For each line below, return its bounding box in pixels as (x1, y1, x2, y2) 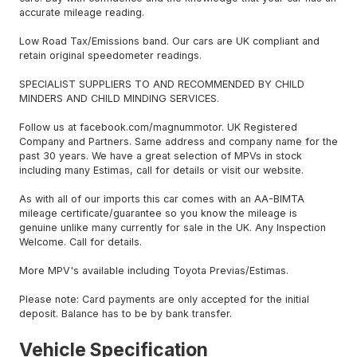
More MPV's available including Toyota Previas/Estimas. (19, 265, 288, 277)
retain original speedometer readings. (19, 49, 202, 62)
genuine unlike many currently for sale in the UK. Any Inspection (19, 222, 326, 234)
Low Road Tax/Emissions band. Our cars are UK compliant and (19, 35, 320, 48)
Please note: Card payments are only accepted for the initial (19, 293, 309, 306)
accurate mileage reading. (19, 6, 144, 19)
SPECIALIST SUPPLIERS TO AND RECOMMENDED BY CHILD (19, 78, 304, 91)
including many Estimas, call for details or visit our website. (19, 164, 304, 177)
